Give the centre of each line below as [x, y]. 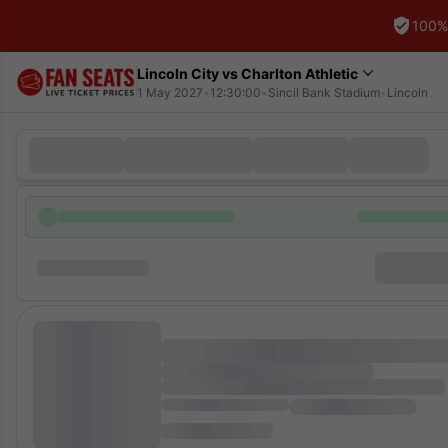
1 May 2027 [170, 92]
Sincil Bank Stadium [324, 92]
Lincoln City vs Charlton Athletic [247, 73]
